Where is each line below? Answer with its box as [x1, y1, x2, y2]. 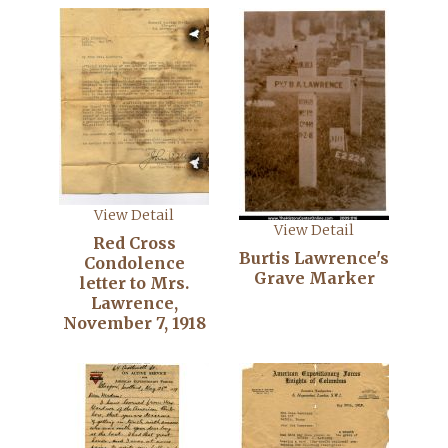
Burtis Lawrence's [239, 248, 389, 268]
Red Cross [92, 233, 176, 253]
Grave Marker [253, 268, 375, 288]
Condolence [83, 253, 185, 273]
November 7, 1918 [62, 313, 206, 333]
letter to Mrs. [79, 273, 189, 293]
